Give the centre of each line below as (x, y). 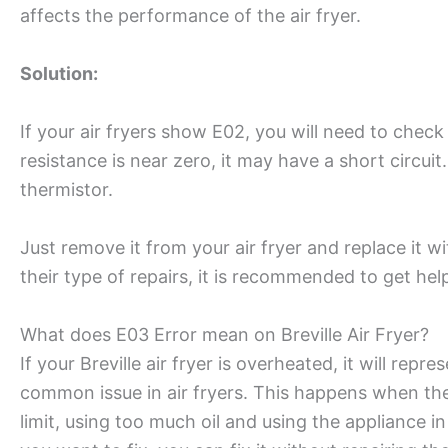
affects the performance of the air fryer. (190, 16)
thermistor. (69, 189)
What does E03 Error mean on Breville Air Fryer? (224, 334)
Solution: (59, 74)
